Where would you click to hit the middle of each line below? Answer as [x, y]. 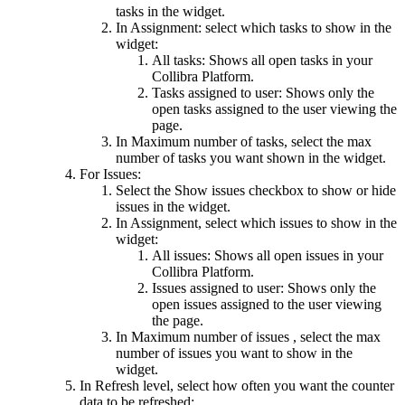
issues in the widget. [173, 206]
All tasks [177, 60]
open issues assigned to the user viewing [267, 304]
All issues [179, 255]
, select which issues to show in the [297, 222]
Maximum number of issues [212, 336]
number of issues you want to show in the [234, 353]
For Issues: [110, 174]
